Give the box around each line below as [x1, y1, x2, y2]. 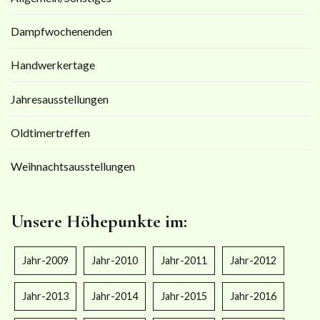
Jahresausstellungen [11, 91, 109, 106]
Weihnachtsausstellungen [11, 159, 135, 174]
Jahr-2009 [22, 254, 69, 266]
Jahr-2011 [161, 254, 207, 266]
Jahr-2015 [161, 289, 207, 302]
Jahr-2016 [230, 289, 276, 302]
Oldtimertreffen [11, 126, 90, 140]
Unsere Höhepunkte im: [11, 209, 187, 232]
